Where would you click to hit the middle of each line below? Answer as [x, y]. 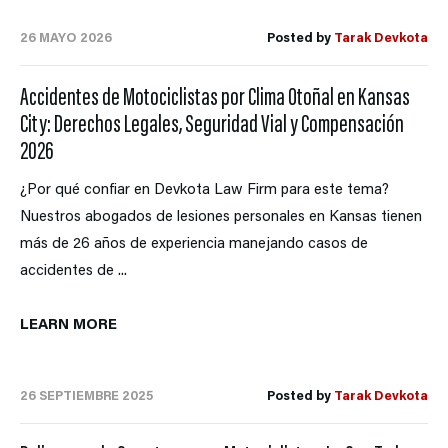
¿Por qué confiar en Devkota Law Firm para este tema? [204, 191]
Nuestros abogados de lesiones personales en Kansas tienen [221, 218]
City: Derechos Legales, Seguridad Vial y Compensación [212, 127]
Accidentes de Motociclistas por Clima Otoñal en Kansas [215, 100]
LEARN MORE [70, 326]
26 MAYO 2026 [66, 39]
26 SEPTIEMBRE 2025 [86, 397]
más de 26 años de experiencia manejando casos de [194, 245]
